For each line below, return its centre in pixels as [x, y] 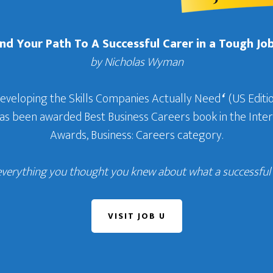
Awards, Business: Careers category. [136, 135]
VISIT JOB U [136, 216]
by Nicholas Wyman [136, 62]
